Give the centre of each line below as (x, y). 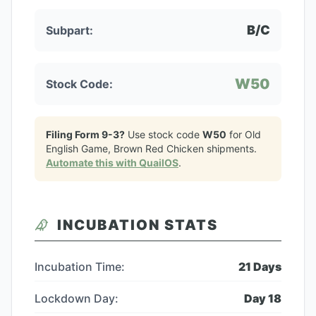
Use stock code (164, 134)
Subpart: (69, 30)
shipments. (230, 148)
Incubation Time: (80, 267)
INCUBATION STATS (138, 225)
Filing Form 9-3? (85, 134)
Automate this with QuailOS (112, 163)
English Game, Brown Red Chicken (125, 148)
